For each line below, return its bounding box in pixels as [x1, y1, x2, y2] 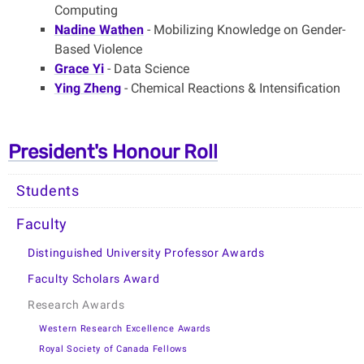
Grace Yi [54, 61, 104, 77]
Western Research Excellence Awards [39, 323, 211, 335]
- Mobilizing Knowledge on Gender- [143, 22, 345, 38]
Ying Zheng [54, 80, 121, 97]
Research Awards [28, 298, 125, 313]
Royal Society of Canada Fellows [39, 344, 188, 355]
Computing [54, 2, 118, 19]
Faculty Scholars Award [28, 272, 160, 287]
